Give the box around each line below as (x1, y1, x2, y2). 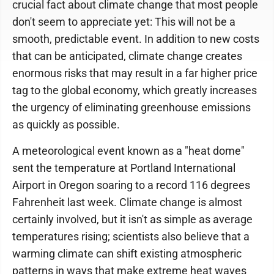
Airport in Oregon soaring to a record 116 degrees (12, 179, 250, 191)
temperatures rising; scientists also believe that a (12, 230, 250, 243)
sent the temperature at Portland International (12, 161, 235, 174)
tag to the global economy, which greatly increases (12, 84, 257, 97)
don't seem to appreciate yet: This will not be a (12, 15, 235, 28)
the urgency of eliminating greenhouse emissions (12, 101, 251, 114)
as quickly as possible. (12, 118, 120, 131)
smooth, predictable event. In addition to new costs (12, 32, 259, 45)
